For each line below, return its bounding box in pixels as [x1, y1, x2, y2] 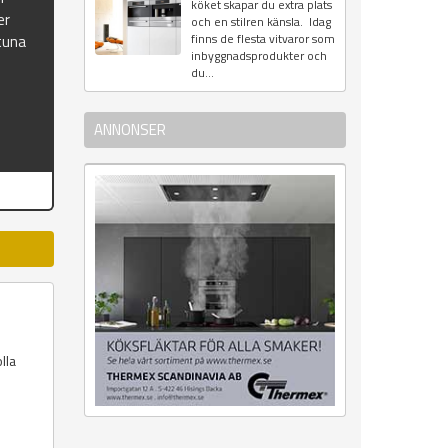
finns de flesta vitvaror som [190, 29, 335, 49]
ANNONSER [93, 118, 166, 142]
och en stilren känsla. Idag [190, 12, 331, 32]
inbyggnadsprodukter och [190, 46, 327, 66]
